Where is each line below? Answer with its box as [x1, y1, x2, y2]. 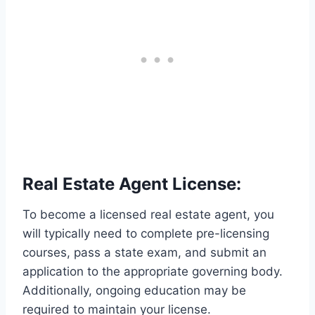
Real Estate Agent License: [22, 174, 241, 195]
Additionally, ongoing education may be [22, 283, 246, 298]
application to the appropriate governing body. [22, 264, 283, 279]
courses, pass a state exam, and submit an [22, 245, 266, 260]
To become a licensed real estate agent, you [22, 207, 274, 222]
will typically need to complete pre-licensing [22, 226, 269, 241]
